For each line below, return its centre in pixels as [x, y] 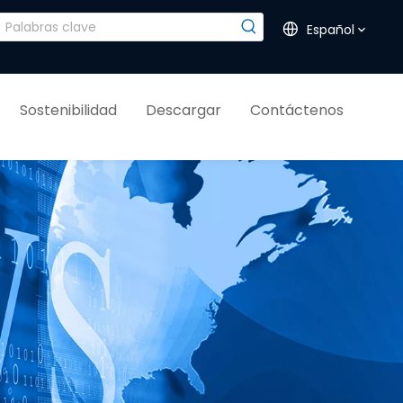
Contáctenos [296, 110]
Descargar [183, 110]
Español [330, 29]
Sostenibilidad [68, 110]
